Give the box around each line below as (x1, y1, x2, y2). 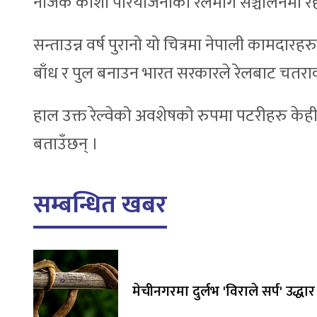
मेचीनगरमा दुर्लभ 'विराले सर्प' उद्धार (132, 279, 315, 304)
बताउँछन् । (33, 130, 98, 159)
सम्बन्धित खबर (33, 184, 167, 226)
